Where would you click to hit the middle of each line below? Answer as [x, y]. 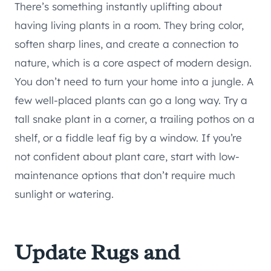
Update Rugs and [97, 253]
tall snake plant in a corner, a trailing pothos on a [135, 119]
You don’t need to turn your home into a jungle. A [134, 82]
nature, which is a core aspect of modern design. [133, 63]
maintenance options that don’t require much [125, 175]
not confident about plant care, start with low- [127, 157]
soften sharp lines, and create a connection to [126, 44]
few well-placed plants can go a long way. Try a [131, 100]
